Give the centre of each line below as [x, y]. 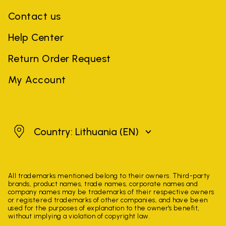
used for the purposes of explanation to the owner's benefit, [104, 208]
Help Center [36, 37]
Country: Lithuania [77, 131]
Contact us [35, 16]
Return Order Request [60, 58]
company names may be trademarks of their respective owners [111, 192]
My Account [37, 79]
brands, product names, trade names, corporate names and [103, 184]
